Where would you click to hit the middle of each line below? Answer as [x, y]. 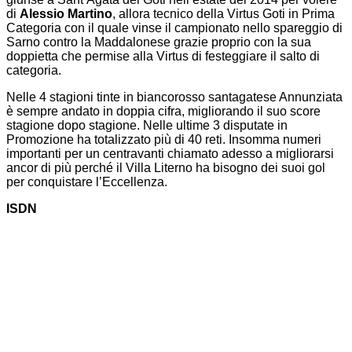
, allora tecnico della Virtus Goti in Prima [224, 14]
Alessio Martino [66, 14]
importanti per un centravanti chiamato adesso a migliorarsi [170, 154]
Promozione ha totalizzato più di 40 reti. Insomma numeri [164, 140]
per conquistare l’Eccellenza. [87, 182]
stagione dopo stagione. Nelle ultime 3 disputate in [147, 126]
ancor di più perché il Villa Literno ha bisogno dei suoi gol [166, 168]
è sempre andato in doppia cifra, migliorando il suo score [163, 112]
